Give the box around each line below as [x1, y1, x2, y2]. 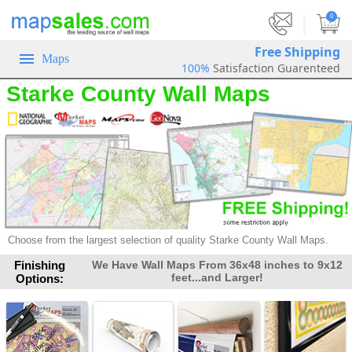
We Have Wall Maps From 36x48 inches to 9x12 [91, 258, 343, 272]
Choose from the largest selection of [8, 234, 173, 247]
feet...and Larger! [170, 271, 263, 284]
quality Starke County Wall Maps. [173, 234, 328, 247]
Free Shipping [255, 42, 340, 60]
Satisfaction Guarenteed [213, 60, 340, 75]
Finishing [14, 258, 66, 273]
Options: [16, 272, 64, 286]
